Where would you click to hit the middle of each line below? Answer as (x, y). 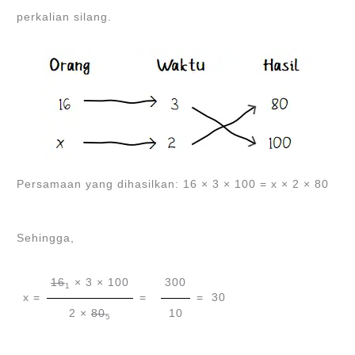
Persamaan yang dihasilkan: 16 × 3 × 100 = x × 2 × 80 (173, 185)
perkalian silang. (65, 17)
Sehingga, (46, 239)
